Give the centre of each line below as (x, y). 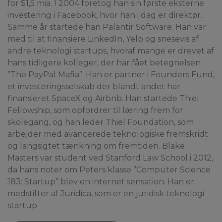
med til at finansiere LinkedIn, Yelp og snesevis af (103, 39)
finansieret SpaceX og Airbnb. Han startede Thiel (103, 98)
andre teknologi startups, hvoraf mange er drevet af (111, 51)
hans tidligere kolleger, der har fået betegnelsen (104, 63)
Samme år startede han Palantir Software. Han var (107, 27)
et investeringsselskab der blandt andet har (94, 86)
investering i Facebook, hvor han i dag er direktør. (105, 15)
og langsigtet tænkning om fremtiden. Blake (96, 146)
